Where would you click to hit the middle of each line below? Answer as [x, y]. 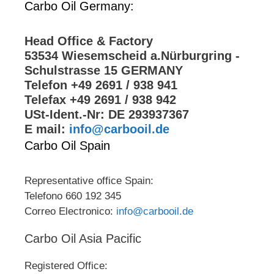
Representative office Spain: [89, 180]
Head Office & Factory [89, 41]
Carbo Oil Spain [67, 145]
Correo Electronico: [70, 211]
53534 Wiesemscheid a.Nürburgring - [132, 55]
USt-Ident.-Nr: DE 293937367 [107, 114]
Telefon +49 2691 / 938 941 [101, 85]
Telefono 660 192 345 [73, 196]
